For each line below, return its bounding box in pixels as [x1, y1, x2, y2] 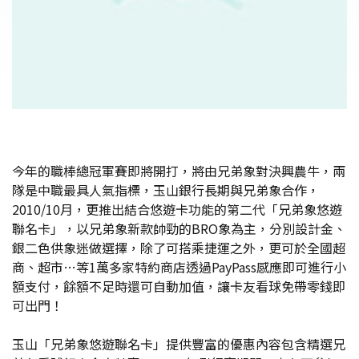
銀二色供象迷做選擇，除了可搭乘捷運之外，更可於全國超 [12, 237, 345, 257]
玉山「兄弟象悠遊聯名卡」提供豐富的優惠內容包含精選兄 [12, 333, 345, 353]
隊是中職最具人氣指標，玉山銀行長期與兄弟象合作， [12, 179, 320, 200]
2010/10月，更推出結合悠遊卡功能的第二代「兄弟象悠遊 [12, 199, 342, 219]
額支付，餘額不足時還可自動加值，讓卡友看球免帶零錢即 [12, 276, 345, 296]
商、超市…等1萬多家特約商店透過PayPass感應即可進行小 [12, 256, 346, 276]
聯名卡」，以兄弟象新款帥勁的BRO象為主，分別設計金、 [12, 218, 346, 238]
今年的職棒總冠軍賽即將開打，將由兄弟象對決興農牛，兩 [12, 160, 345, 180]
